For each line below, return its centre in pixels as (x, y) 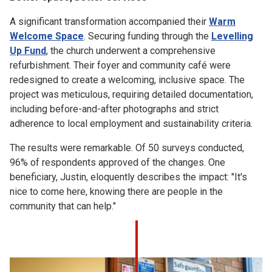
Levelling (232, 36)
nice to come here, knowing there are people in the (116, 192)
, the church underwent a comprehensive (131, 51)
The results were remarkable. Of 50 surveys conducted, (127, 148)
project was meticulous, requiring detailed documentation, (131, 94)
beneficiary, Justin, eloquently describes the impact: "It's (128, 177)
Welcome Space (47, 36)
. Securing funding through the (148, 36)
